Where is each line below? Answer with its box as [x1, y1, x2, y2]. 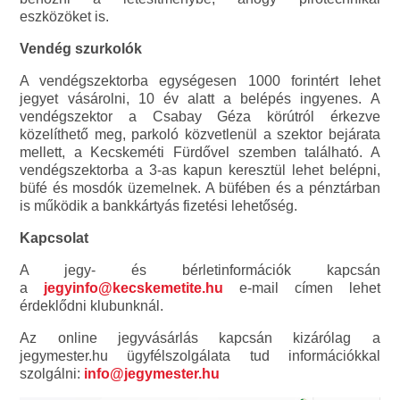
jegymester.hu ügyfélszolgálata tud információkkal [20, 347, 380, 363]
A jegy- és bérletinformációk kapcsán [20, 262, 380, 278]
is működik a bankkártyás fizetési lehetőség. [20, 197, 302, 213]
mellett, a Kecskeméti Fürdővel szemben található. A [20, 144, 380, 160]
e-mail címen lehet [223, 279, 380, 296]
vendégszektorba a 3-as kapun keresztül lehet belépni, [20, 162, 380, 178]
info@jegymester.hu [84, 365, 221, 381]
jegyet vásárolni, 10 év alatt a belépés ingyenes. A [20, 90, 380, 106]
